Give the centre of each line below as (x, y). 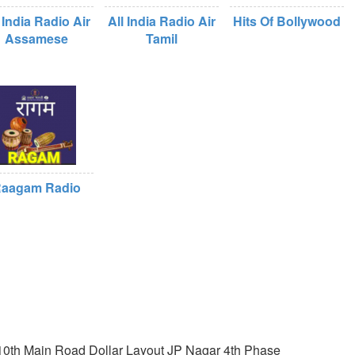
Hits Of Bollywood (287, 21)
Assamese (36, 38)
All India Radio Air (162, 21)
